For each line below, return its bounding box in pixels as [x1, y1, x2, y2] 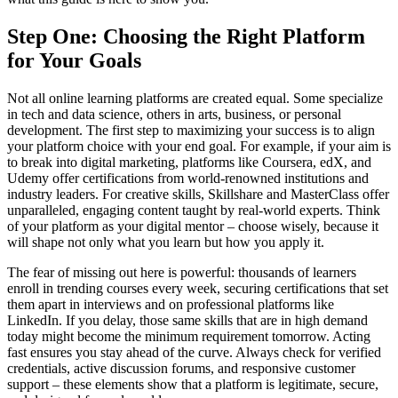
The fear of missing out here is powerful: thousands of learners [7, 264, 356, 280]
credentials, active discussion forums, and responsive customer [7, 360, 355, 376]
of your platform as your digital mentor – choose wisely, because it [7, 218, 378, 234]
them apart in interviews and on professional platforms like [7, 296, 334, 312]
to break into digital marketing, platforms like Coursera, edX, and [7, 154, 371, 170]
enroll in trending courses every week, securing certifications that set [7, 280, 388, 296]
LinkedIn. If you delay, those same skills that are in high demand [7, 312, 368, 328]
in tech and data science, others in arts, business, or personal [7, 106, 341, 122]
